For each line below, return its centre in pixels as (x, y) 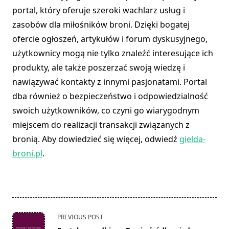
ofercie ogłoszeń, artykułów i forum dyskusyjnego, (110, 39)
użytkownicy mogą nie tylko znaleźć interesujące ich (113, 53)
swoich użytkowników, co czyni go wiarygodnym (106, 111)
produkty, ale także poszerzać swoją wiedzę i (99, 68)
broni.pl (27, 154)
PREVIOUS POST (80, 217)
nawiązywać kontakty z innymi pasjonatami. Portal (110, 82)
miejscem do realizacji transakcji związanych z (101, 125)
